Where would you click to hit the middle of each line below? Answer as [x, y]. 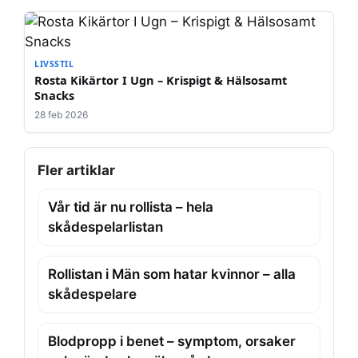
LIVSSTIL [54, 64]
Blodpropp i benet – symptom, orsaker [172, 341]
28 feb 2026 [61, 114]
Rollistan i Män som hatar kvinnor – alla [172, 274]
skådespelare [92, 294]
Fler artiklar [76, 170]
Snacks [54, 95]
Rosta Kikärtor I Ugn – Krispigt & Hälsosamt [161, 80]
